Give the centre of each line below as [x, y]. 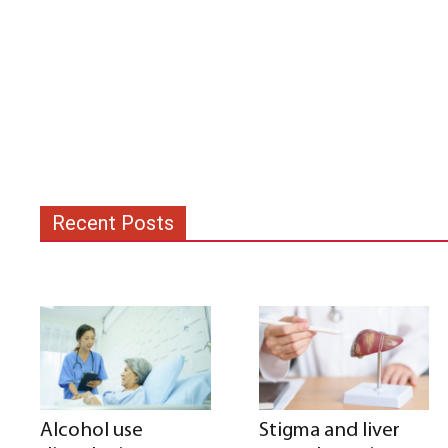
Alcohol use [91, 431]
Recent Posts [113, 223]
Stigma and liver [329, 431]
